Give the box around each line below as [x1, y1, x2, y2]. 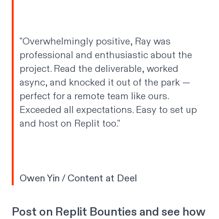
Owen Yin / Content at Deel [20, 172, 137, 185]
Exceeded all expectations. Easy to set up [20, 104, 197, 116]
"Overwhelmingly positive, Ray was [20, 35, 171, 48]
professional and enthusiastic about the [20, 49, 192, 62]
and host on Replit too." [20, 117, 120, 130]
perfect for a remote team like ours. [20, 90, 169, 103]
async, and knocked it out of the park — [20, 76, 190, 89]
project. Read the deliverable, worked [20, 63, 178, 75]
